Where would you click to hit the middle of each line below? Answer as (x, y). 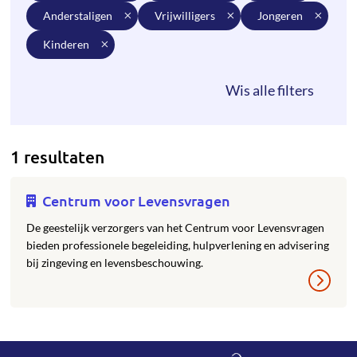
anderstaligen (82, 16)
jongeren (283, 16)
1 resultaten (58, 157)
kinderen (71, 44)
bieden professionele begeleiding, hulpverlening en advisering (178, 245)
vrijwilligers (189, 16)
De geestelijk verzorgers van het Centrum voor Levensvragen (176, 228)
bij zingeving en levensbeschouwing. (115, 263)
